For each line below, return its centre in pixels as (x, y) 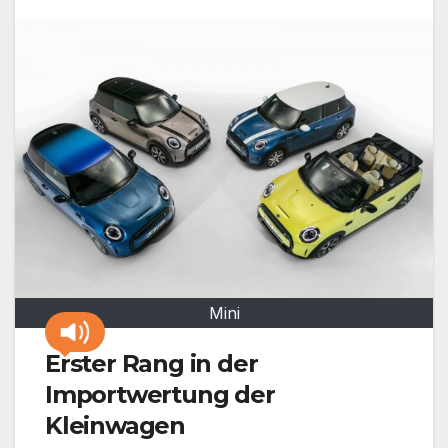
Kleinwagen (115, 425)
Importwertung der (160, 394)
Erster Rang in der (151, 363)
